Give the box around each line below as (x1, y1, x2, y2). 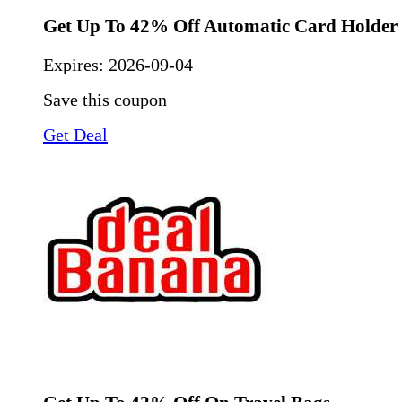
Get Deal (43, 124, 108, 144)
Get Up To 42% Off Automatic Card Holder (43, 14, 398, 37)
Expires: (43, 54, 109, 74)
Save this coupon (43, 89, 167, 109)
